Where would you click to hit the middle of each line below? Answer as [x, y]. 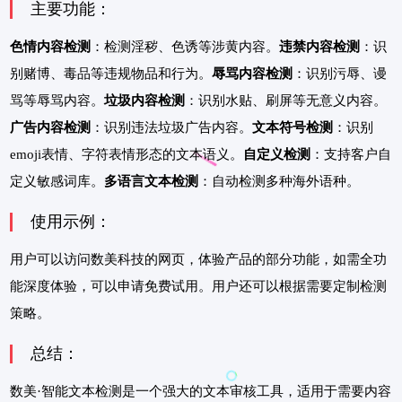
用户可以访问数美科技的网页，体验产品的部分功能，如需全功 [198, 260]
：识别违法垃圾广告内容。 [171, 128]
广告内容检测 [50, 128]
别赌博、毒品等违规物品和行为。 [111, 74]
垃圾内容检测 [144, 101]
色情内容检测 [50, 47]
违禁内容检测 [319, 47]
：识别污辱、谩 [340, 74]
